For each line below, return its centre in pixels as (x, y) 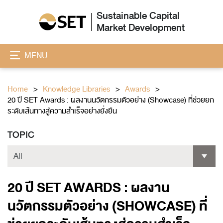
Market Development (140, 28)
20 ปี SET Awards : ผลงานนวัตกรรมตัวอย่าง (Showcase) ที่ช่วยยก (111, 100)
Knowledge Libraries (76, 89)
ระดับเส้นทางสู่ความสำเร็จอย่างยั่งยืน (62, 111)
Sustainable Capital (138, 16)
